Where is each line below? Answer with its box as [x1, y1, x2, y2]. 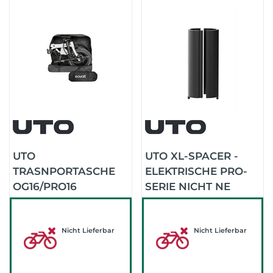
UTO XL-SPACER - [144, 150, 238, 162]
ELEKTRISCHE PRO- [144, 165, 247, 177]
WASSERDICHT [13, 196, 93, 208]
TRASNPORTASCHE [13, 165, 115, 177]
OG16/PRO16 [13, 180, 77, 193]
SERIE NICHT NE [144, 180, 230, 193]
